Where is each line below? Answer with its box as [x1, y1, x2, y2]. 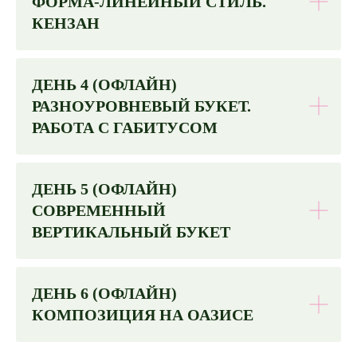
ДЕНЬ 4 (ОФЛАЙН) [32, 75, 177, 93]
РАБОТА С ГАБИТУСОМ [32, 118, 218, 136]
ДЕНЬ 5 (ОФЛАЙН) [32, 179, 177, 198]
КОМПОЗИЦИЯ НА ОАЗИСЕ [32, 305, 253, 324]
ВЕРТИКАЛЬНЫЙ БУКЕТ [32, 222, 230, 241]
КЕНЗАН [32, 14, 100, 32]
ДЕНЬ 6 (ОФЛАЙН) [32, 284, 177, 302]
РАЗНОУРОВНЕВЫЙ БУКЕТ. [32, 96, 251, 115]
